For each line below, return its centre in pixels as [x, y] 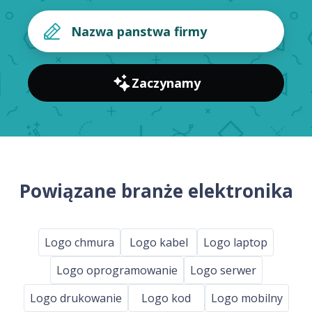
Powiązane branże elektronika [156, 191]
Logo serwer [223, 270]
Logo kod [166, 298]
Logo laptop [235, 242]
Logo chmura [79, 242]
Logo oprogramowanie [117, 270]
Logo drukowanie [76, 298]
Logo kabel [159, 242]
